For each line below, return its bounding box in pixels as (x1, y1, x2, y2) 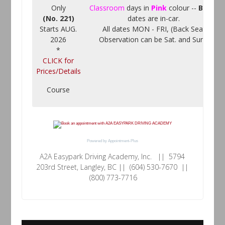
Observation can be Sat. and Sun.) (99, 35, 209, 44)
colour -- (167, 3, 199, 13)
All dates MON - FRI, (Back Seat (102, 24, 205, 34)
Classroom (89, 3, 125, 13)
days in (125, 3, 152, 13)
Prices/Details (36, 66, 81, 76)
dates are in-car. (128, 14, 180, 23)
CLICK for (43, 56, 74, 65)
